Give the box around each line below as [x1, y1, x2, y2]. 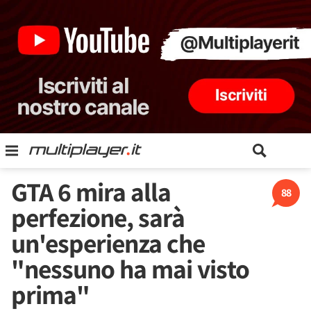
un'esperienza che [11, 226, 205, 260]
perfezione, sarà [11, 200, 185, 235]
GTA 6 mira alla [11, 174, 171, 209]
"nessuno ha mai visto [11, 251, 249, 286]
